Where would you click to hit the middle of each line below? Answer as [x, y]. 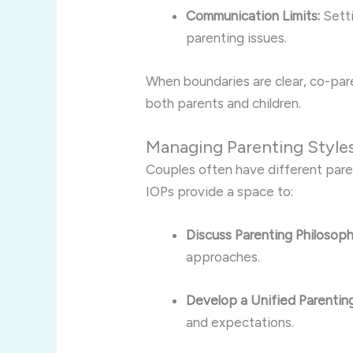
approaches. [223, 256]
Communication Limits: [253, 16]
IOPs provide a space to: [220, 191]
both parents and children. [224, 104]
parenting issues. [237, 38]
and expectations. [240, 322]
